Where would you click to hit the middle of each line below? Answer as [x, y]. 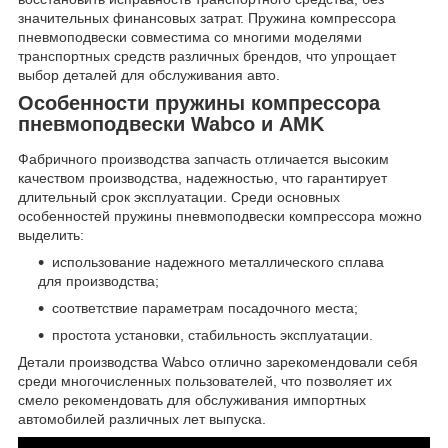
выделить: [51, 235]
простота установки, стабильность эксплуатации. [212, 335]
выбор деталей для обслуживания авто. [149, 74]
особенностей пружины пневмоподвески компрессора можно [220, 216]
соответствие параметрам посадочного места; [205, 308]
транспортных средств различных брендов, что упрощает [207, 55]
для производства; [98, 281]
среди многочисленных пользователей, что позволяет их [205, 381]
